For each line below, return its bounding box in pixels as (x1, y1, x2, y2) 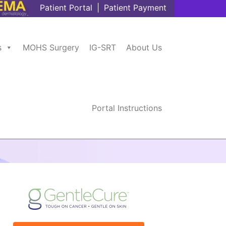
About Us (126, 42, 162, 52)
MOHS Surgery (23, 42, 79, 52)
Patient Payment (104, 3, 166, 13)
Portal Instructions (92, 103, 162, 113)
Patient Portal (40, 3, 92, 13)
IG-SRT (89, 42, 116, 52)
